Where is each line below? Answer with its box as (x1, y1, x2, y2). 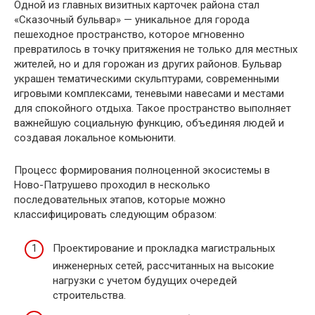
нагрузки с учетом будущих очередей (53, 274, 237, 288)
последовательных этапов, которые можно (14, 193, 226, 206)
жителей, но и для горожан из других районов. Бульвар (14, 57, 282, 70)
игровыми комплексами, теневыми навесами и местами (14, 86, 284, 100)
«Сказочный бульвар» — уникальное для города (14, 13, 250, 26)
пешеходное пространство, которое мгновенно (14, 27, 245, 41)
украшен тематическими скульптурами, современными (14, 72, 279, 85)
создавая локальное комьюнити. (14, 131, 176, 144)
